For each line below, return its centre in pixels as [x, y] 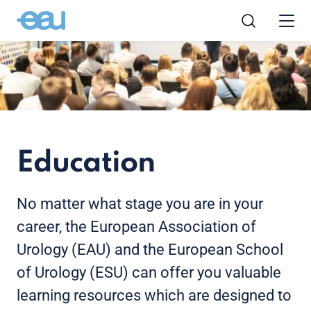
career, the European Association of [136, 226]
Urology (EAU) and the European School [150, 249]
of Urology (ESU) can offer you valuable [149, 272]
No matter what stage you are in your [140, 203]
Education [86, 163]
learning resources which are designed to [154, 295]
